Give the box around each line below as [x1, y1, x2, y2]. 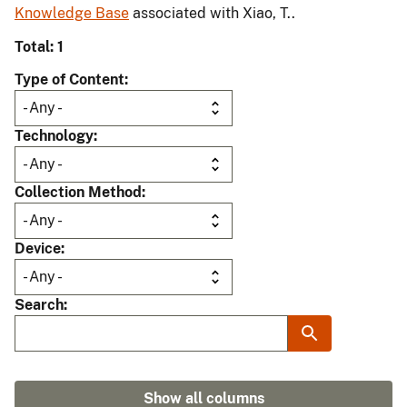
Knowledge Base [15, 5, 129, 23]
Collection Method [15, 184, 142, 202]
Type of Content [15, 71, 124, 89]
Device [15, 240, 61, 258]
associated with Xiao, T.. [129, 5, 295, 23]
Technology [15, 127, 94, 145]
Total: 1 [15, 38, 64, 56]
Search [15, 296, 64, 314]
